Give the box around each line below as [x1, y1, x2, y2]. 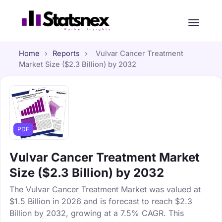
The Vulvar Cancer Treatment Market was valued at [9, 184, 201, 194]
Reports [52, 49, 80, 58]
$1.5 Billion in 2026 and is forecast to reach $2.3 [9, 196, 192, 206]
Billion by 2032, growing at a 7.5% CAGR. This [9, 208, 184, 218]
